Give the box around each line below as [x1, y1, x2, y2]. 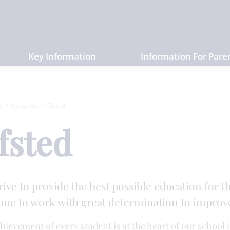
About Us [11, 101, 37, 110]
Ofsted [46, 101, 65, 110]
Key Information [28, 50, 96, 62]
